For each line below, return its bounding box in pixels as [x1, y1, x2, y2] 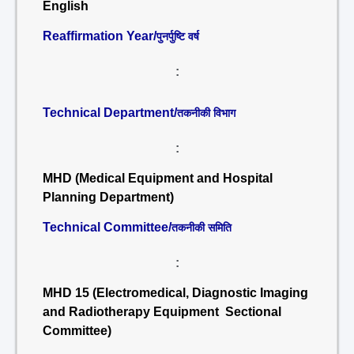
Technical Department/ [43, 106, 177, 119]
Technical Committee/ [43, 220, 171, 234]
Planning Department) [43, 190, 174, 204]
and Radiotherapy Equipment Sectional [43, 305, 281, 318]
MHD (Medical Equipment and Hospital [43, 171, 273, 185]
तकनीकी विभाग [177, 107, 235, 119]
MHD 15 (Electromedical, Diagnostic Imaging [43, 286, 308, 299]
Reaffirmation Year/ [43, 29, 156, 43]
